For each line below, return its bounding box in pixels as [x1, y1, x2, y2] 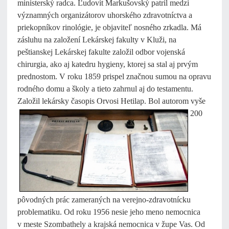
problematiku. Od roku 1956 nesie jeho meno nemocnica [17, 208, 200, 217]
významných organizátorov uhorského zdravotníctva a [17, 11, 192, 20]
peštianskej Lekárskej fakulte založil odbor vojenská [17, 48, 185, 57]
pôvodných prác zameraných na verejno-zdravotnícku [17, 195, 191, 204]
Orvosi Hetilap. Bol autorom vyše [97, 97, 205, 106]
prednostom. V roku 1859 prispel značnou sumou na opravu [17, 72, 211, 81]
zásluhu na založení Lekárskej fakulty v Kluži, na [17, 35, 176, 44]
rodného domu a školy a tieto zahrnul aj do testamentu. [17, 84, 193, 94]
